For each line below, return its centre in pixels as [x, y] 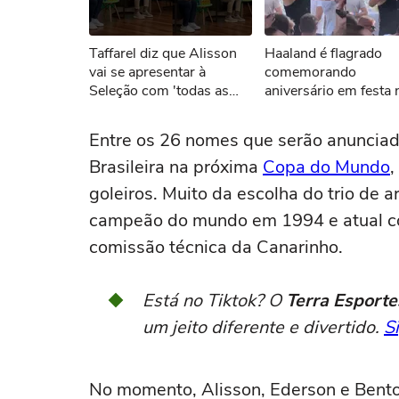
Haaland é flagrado [323, 53]
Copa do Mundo [326, 167]
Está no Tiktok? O [214, 301]
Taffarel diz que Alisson [163, 53]
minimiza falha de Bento [165, 128]
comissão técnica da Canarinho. [218, 247]
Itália [279, 110]
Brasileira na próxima [176, 167]
